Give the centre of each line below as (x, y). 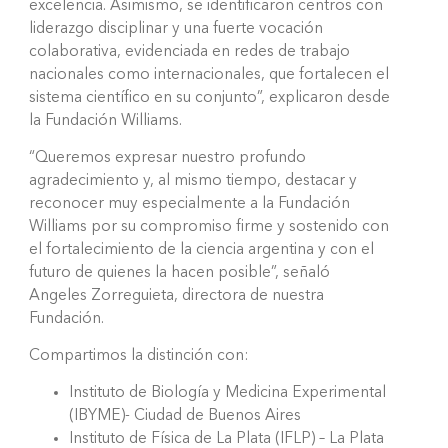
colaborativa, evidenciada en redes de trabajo (189, 51)
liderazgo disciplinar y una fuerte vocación (176, 28)
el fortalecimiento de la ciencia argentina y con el (201, 249)
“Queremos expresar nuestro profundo (167, 157)
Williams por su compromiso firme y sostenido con (209, 226)
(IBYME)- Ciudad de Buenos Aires (185, 415)
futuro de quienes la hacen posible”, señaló (179, 272)
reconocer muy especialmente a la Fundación (189, 203)
